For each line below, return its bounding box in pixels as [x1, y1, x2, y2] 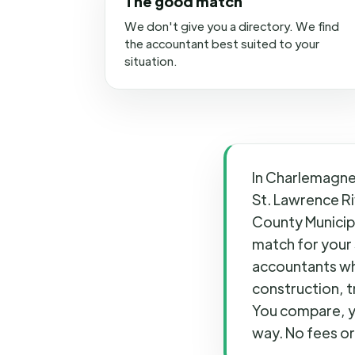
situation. [124, 53, 177, 68]
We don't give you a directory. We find [124, 18, 339, 33]
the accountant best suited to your [124, 36, 319, 51]
